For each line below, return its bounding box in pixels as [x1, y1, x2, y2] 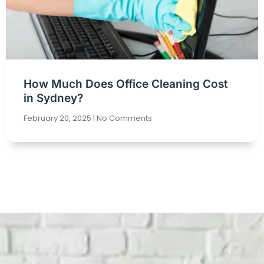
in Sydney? [24, 91, 83, 105]
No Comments [95, 112, 152, 124]
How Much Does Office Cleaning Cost [24, 77, 228, 91]
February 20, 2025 [24, 112, 93, 124]
